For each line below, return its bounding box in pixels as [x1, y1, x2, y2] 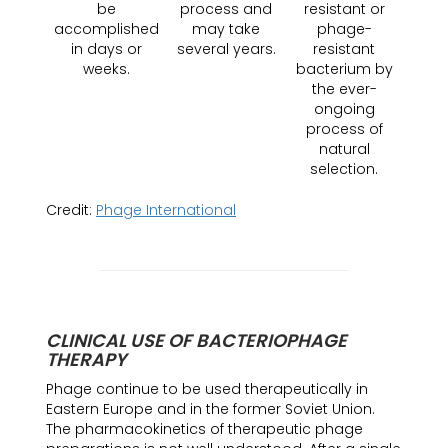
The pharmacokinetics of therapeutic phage [46, 419, 363, 439]
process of [305, 119, 383, 139]
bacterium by [295, 59, 393, 79]
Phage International [96, 200, 236, 220]
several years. [176, 39, 276, 59]
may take [192, 19, 260, 39]
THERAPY [46, 347, 126, 372]
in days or [70, 39, 142, 59]
